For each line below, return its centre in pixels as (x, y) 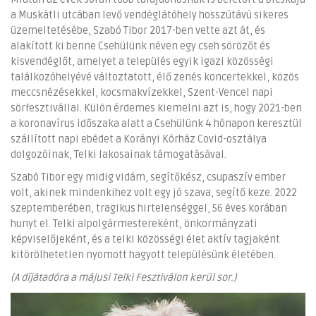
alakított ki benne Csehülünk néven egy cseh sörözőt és (140, 47)
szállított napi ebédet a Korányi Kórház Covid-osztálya (139, 140)
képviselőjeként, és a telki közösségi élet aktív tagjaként (145, 240)
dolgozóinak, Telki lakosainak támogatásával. (119, 155)
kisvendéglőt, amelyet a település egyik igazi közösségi (142, 62)
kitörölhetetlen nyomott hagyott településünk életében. (143, 255)
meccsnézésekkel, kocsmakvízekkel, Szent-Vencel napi (142, 93)
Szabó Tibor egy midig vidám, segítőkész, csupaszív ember (148, 178)
